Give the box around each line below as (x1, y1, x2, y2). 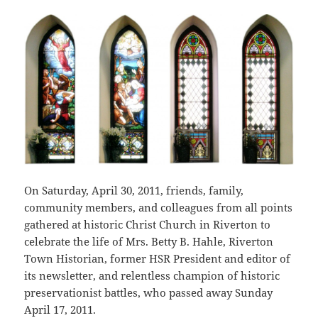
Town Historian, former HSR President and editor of (24, 251, 291, 266)
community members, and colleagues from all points (24, 200, 293, 215)
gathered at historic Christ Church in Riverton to (24, 217, 271, 232)
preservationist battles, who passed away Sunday (24, 285, 273, 300)
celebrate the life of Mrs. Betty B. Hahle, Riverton (24, 234, 274, 249)
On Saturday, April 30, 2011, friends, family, (24, 183, 244, 198)
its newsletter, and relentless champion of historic (24, 268, 280, 283)
